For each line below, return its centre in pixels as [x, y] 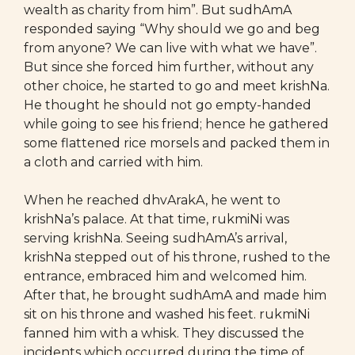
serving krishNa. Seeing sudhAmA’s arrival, [155, 238]
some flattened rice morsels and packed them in [177, 143]
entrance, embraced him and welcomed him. [165, 276]
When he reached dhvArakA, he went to [152, 200]
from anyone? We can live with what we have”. [170, 48]
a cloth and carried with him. [113, 162]
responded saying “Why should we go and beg [172, 29]
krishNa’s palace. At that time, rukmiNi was [157, 219]
